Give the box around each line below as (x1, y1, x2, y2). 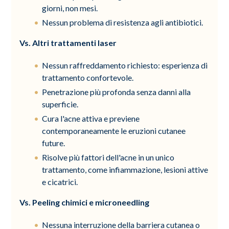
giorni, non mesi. (42, 3, 98, 13)
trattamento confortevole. (42, 72, 134, 82)
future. (42, 138, 65, 148)
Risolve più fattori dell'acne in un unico (42, 152, 175, 162)
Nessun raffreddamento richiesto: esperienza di (42, 60, 208, 70)
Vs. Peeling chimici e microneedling (19, 197, 150, 207)
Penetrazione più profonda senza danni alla (42, 86, 191, 97)
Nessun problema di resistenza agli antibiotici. (42, 17, 203, 27)
